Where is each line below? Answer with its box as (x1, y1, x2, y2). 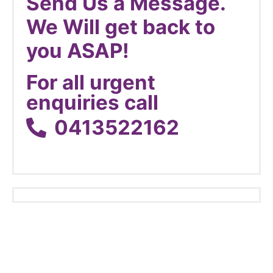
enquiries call (26, 90, 158, 115)
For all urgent (26, 69, 155, 94)
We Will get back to (26, 14, 215, 39)
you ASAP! (26, 38, 129, 63)
